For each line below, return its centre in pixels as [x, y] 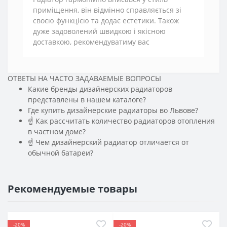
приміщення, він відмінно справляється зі [107, 10]
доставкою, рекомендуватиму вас [91, 42]
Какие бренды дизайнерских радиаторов [100, 89]
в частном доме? [57, 131]
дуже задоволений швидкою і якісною [99, 31]
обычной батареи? [61, 153]
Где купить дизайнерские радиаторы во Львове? [113, 110]
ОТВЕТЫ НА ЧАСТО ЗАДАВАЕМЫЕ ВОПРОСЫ [84, 78]
